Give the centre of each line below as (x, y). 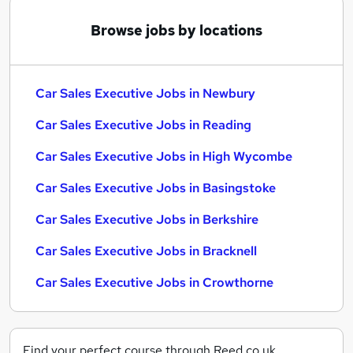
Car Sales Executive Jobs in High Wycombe (164, 156)
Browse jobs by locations (176, 30)
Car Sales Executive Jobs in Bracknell (146, 251)
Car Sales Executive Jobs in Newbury (145, 93)
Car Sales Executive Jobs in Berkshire (147, 219)
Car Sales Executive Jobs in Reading (143, 125)
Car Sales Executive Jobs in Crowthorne (154, 282)
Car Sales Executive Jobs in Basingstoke (156, 188)
